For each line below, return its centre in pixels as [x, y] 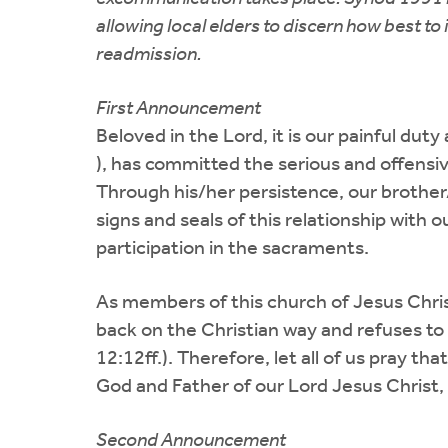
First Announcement [178, 108]
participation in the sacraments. [232, 248]
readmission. [149, 54]
